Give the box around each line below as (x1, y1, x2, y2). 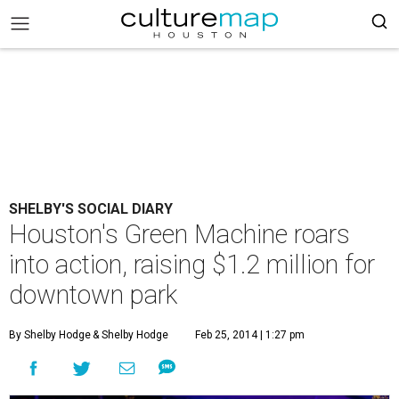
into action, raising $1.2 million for (9, 249, 375, 280)
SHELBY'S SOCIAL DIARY (9, 200, 173, 217)
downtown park (9, 280, 177, 310)
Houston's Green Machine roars (9, 219, 350, 249)
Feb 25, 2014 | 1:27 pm (195, 329, 305, 341)
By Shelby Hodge (9, 329, 91, 341)
